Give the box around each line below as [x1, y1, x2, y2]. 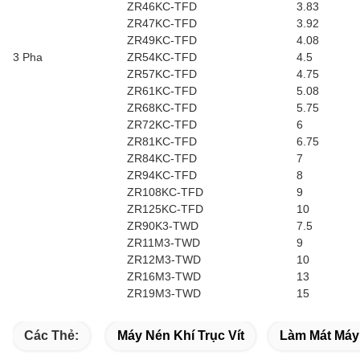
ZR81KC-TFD [127, 135, 197, 148]
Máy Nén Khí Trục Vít [117, 329, 244, 342]
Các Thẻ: [24, 329, 79, 342]
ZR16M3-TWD [127, 270, 201, 283]
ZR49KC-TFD [127, 34, 197, 47]
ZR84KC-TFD [127, 152, 197, 165]
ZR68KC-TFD [127, 101, 197, 114]
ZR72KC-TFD [127, 118, 197, 131]
